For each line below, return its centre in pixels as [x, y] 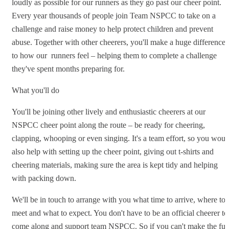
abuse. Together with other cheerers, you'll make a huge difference [119, 42]
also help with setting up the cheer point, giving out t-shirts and [113, 151]
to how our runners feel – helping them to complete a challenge [114, 55]
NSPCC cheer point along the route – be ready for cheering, [108, 125]
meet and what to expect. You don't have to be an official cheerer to [120, 213]
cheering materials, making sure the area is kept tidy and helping [115, 165]
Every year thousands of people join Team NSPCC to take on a [114, 15]
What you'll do [36, 90]
